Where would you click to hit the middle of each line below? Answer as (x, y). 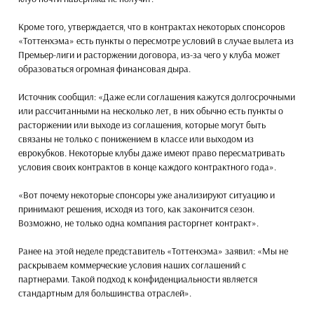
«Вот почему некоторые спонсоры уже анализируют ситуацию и (146, 194)
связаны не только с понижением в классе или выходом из (136, 138)
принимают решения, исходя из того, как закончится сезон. (136, 209)
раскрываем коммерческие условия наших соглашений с (132, 265)
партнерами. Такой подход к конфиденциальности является (138, 279)
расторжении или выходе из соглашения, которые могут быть (142, 124)
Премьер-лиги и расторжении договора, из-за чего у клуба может (149, 54)
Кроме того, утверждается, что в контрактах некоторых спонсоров (152, 26)
